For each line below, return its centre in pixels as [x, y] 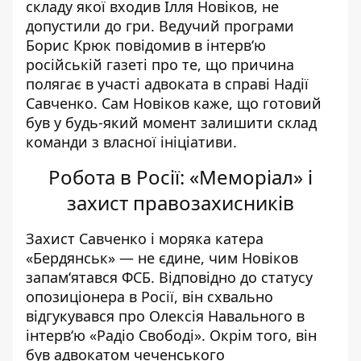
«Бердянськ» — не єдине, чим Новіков [162, 258]
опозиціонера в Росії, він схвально [149, 297]
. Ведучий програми [222, 26]
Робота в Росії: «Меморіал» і [180, 177]
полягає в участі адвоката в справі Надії [167, 84]
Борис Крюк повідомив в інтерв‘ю [146, 46]
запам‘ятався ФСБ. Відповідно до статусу [169, 278]
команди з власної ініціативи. [133, 142]
